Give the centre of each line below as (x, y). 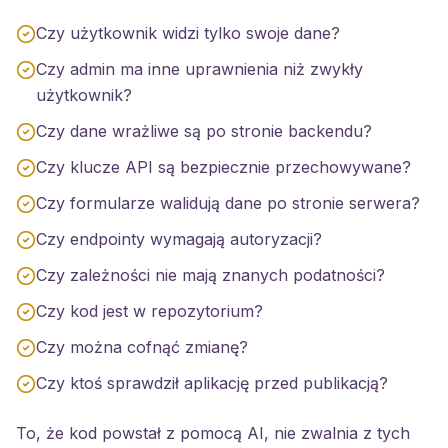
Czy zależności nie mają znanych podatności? (210, 275)
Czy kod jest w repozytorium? (149, 311)
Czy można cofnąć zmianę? (142, 347)
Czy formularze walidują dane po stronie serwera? (228, 203)
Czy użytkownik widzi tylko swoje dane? (188, 33)
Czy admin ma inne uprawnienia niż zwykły (199, 69)
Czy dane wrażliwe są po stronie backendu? (204, 131)
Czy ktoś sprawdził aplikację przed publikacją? (212, 383)
